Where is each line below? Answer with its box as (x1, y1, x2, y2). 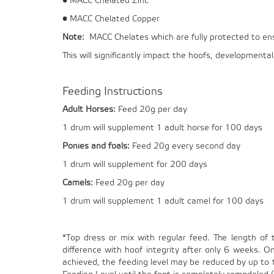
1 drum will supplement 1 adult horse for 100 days (62, 124, 262, 132)
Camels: (62, 179, 93, 187)
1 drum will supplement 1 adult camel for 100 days (62, 198, 264, 206)
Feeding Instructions (62, 87, 163, 97)
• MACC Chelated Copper (62, 15, 160, 23)
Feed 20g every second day (130, 143, 240, 150)
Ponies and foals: (62, 143, 130, 150)
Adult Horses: (62, 106, 116, 114)
